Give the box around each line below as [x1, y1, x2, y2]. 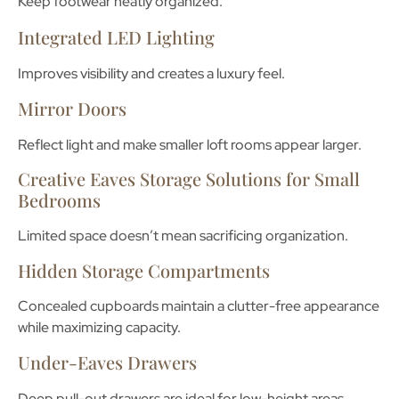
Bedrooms [18, 188, 101, 213]
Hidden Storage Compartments [18, 257, 270, 282]
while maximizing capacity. [18, 317, 181, 337]
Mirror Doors [18, 95, 126, 120]
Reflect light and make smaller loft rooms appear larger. [18, 134, 362, 154]
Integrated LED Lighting [18, 24, 215, 49]
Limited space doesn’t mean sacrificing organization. [18, 226, 348, 246]
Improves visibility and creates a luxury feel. [18, 63, 285, 83]
